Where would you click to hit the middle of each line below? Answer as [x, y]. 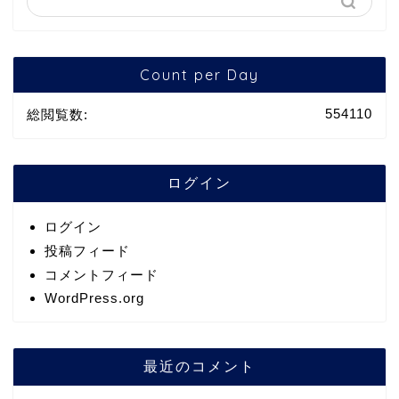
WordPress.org [94, 298]
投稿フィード [87, 251]
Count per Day [199, 75]
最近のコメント [199, 366]
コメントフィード [102, 275]
